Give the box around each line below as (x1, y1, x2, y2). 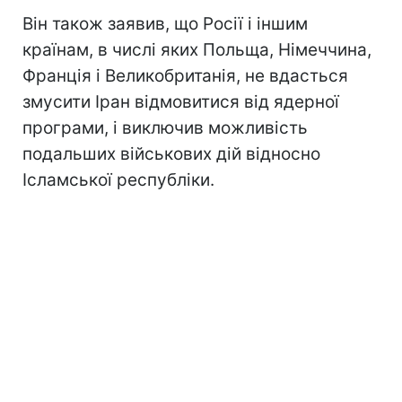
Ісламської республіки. (22, 169, 214, 190)
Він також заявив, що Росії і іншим (22, 13, 308, 34)
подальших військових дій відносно (22, 143, 320, 164)
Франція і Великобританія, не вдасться (22, 65, 348, 86)
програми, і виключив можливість (22, 117, 308, 138)
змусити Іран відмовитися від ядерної (22, 91, 339, 112)
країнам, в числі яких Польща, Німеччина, (22, 39, 371, 60)
